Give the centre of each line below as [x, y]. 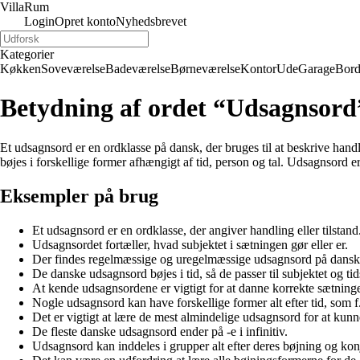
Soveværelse [73, 69]
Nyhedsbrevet [151, 21]
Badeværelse [138, 69]
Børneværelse [205, 69]
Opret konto [85, 21]
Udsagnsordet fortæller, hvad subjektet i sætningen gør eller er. [190, 244]
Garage [317, 69]
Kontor [258, 69]
